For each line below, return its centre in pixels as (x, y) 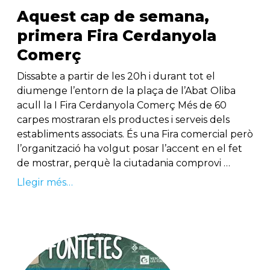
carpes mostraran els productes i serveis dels (123, 120)
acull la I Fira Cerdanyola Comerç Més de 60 (122, 105)
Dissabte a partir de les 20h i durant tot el (116, 77)
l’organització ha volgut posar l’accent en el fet (130, 149)
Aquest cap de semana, (113, 17)
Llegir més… (45, 183)
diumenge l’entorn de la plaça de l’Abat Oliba (126, 91)
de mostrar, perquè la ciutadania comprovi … (124, 163)
